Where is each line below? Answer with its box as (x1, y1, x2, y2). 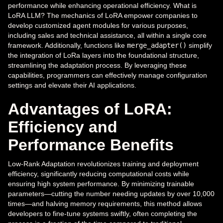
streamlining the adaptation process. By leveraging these (8, 61, 187, 70)
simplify (187, 41, 212, 50)
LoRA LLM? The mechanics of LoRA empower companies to (8, 11, 198, 20)
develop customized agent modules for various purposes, (8, 21, 188, 30)
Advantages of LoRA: (8, 100, 172, 118)
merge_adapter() (127, 41, 187, 50)
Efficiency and (8, 118, 117, 136)
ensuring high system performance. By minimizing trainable (8, 180, 194, 188)
